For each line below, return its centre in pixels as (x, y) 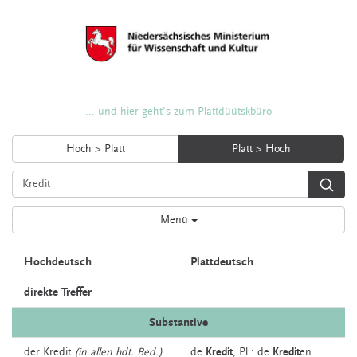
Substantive (178, 322)
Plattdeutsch (222, 262)
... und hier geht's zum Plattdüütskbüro (178, 112)
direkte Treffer (58, 292)
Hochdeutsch (58, 262)
